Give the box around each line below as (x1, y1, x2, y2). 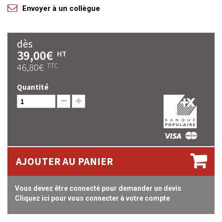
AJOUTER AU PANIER (16, 155, 113, 168)
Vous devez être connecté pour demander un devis (15, 184, 181, 192)
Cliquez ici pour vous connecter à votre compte (15, 194, 170, 202)
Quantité (17, 82, 49, 92)
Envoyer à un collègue (22, 4, 100, 13)
